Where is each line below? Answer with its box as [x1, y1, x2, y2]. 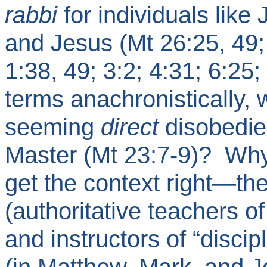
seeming [5, 113, 101, 141]
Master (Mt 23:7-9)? [5, 141, 218, 169]
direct [101, 113, 159, 141]
